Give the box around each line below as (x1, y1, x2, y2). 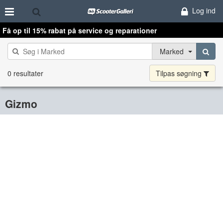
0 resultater (7, 68, 43, 78)
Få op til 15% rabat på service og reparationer (2, 25, 157, 35)
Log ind (192, 5, 216, 15)
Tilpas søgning (156, 68, 204, 78)
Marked (159, 46, 184, 56)
